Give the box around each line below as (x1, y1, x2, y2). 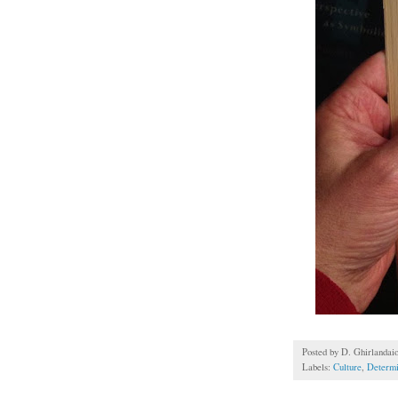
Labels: (302, 361, 333, 374)
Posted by (302, 346, 341, 359)
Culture (333, 361, 362, 374)
